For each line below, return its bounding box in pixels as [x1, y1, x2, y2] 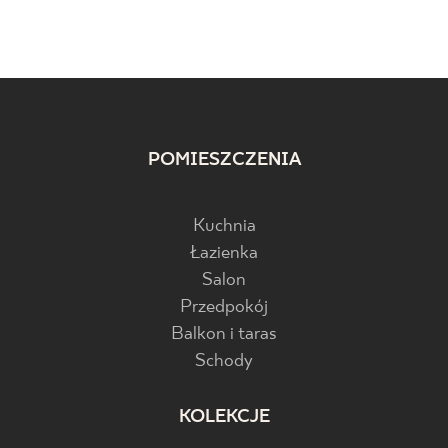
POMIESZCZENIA [147, 150, 301, 171]
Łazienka [190, 243, 258, 264]
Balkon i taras [171, 324, 277, 345]
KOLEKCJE [178, 407, 270, 428]
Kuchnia [192, 216, 256, 237]
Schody [195, 351, 253, 372]
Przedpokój [180, 297, 268, 318]
